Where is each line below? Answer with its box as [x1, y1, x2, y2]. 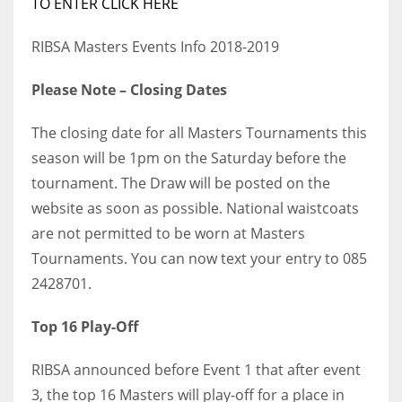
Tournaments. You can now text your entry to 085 [31, 248, 367, 268]
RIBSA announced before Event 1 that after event [31, 359, 361, 380]
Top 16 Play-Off [31, 316, 138, 336]
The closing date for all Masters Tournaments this [31, 122, 367, 143]
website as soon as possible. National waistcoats [31, 197, 359, 218]
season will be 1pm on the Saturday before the [31, 147, 346, 168]
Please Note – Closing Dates [31, 79, 227, 100]
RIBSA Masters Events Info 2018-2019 [31, 36, 279, 57]
